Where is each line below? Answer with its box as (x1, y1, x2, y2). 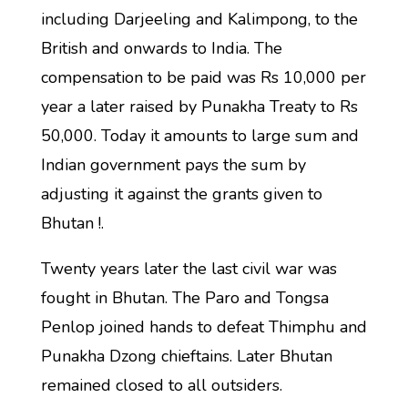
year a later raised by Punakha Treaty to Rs (40, 96, 358, 117)
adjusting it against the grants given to (40, 183, 322, 205)
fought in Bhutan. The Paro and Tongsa (40, 287, 329, 309)
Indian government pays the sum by (40, 154, 306, 176)
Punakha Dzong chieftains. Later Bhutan (40, 345, 332, 367)
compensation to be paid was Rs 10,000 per (40, 66, 366, 88)
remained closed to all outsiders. (40, 374, 282, 396)
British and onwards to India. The (40, 37, 282, 59)
